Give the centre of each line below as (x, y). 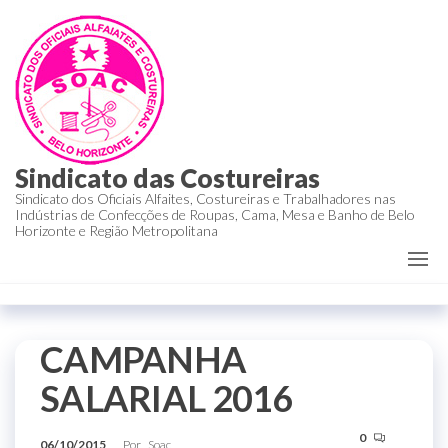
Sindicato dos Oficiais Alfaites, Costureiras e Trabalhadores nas (205, 198)
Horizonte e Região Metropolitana (116, 230)
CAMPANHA (143, 359)
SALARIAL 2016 (166, 398)
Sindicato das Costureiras (167, 178)
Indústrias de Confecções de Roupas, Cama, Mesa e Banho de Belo (215, 214)
